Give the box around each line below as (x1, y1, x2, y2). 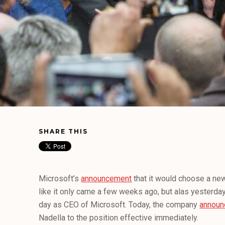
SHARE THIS (39, 128, 88, 135)
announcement (81, 174, 132, 183)
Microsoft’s (39, 174, 81, 183)
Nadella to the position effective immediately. (39, 213, 199, 222)
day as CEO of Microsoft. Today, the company (39, 200, 200, 209)
